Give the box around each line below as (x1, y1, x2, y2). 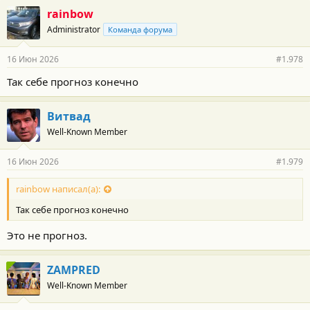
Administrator (47, 23, 100, 35)
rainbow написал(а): (16, 182, 100, 195)
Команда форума (108, 24, 172, 35)
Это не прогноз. (7, 228, 87, 242)
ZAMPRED (47, 262, 100, 277)
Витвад (47, 108, 91, 124)
